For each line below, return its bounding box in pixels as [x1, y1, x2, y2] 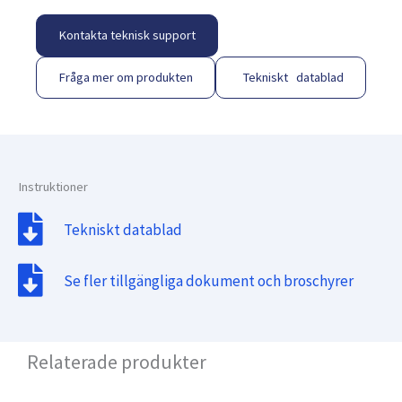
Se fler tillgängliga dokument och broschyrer [64, 270, 354, 291]
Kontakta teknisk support [58, 27, 196, 44]
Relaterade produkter [27, 349, 206, 375]
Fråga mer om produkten [58, 69, 193, 86]
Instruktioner [18, 179, 88, 196]
